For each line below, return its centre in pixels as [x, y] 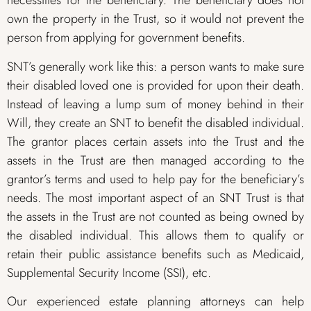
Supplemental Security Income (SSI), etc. [109, 272]
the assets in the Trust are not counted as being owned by [155, 216]
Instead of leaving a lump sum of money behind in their [155, 104]
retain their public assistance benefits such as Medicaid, [155, 254]
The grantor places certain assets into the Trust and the [155, 141]
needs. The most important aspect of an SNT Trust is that [155, 197]
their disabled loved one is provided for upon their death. [155, 85]
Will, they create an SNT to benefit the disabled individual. [155, 123]
